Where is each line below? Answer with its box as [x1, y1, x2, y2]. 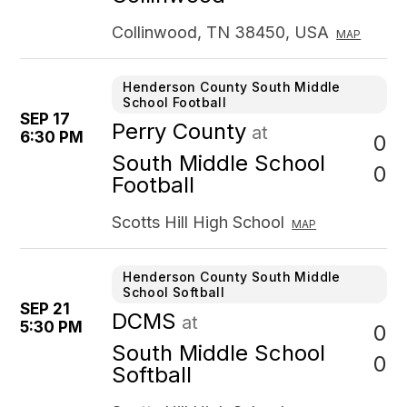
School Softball [123, 284, 225, 300]
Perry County [112, 118, 247, 144]
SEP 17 [20, 110, 71, 128]
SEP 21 [20, 300, 71, 318]
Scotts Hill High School [112, 213, 285, 232]
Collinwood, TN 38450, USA [112, 23, 330, 42]
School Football [123, 94, 227, 110]
